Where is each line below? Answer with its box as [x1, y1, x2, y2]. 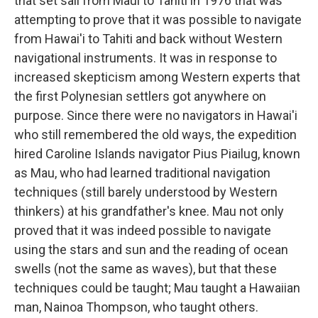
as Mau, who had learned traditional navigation [14, 165, 270, 180]
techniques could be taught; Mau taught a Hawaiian [14, 280, 300, 295]
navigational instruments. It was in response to [14, 50, 277, 65]
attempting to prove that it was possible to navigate [14, 12, 302, 27]
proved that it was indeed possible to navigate [14, 223, 271, 238]
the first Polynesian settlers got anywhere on [14, 89, 266, 104]
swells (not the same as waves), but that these [14, 261, 277, 276]
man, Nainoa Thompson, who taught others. [14, 300, 258, 314]
